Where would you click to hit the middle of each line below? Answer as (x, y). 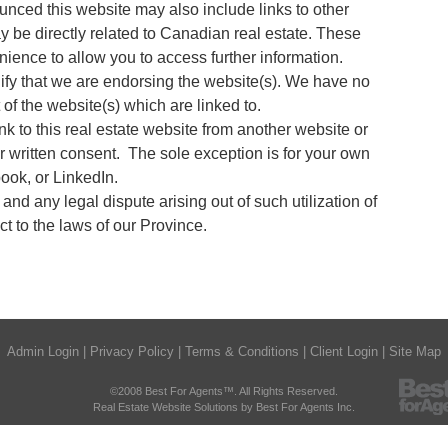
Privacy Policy (131, 351)
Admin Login (42, 351)
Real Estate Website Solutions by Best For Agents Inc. (224, 406)
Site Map (414, 351)
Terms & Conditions (241, 351)
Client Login (343, 351)
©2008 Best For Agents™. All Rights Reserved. (224, 390)
